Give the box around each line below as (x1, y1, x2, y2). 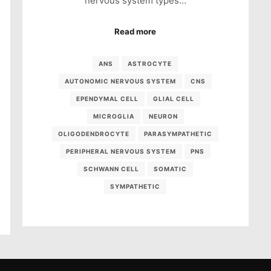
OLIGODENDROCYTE (58, 130, 130, 138)
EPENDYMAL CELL (76, 95, 139, 103)
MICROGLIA (93, 113, 134, 120)
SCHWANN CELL (83, 165, 140, 173)
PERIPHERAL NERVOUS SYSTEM (66, 148, 177, 155)
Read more (114, 26, 157, 36)
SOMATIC (154, 165, 188, 173)
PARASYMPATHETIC (144, 130, 213, 138)
